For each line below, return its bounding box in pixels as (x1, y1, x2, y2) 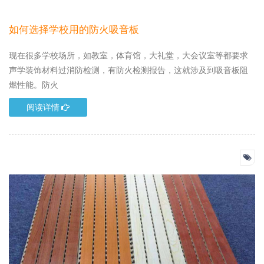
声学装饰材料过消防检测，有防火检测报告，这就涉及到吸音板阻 (9, 64, 248, 75)
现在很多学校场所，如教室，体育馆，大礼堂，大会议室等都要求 (9, 49, 248, 60)
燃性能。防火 (9, 79, 58, 90)
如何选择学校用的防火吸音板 (9, 24, 139, 35)
